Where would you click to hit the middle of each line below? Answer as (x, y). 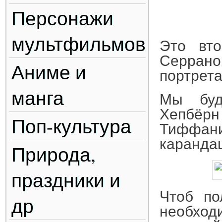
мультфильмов (79, 44)
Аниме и (49, 72)
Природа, (54, 154)
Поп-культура (71, 126)
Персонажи (62, 18)
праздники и (66, 180)
